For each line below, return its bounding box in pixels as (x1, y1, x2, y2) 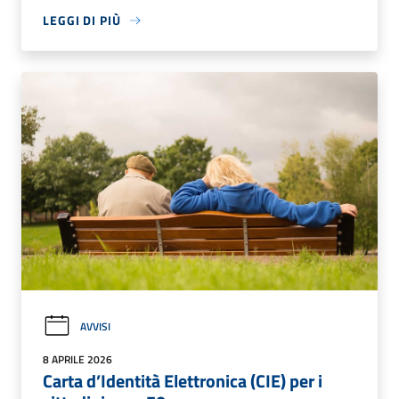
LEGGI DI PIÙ (43, 11, 121, 30)
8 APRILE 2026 (43, 351, 112, 369)
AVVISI (80, 318, 110, 335)
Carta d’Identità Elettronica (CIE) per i (43, 367, 322, 395)
